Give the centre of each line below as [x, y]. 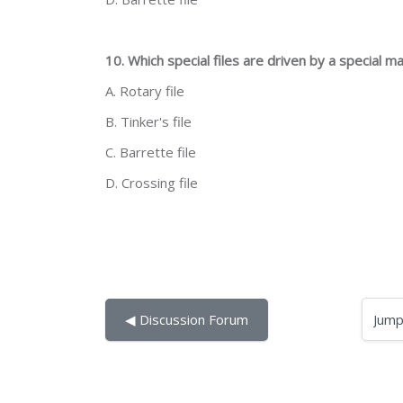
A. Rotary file [145, 91]
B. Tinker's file [148, 121]
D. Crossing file [152, 183]
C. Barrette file [151, 152]
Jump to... [361, 318]
